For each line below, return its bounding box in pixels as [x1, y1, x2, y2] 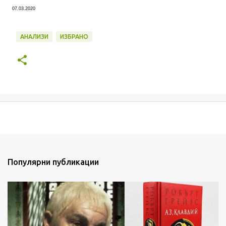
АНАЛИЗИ [20, 33, 48, 40]
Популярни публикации [8, 157, 99, 167]
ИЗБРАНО [60, 33, 88, 40]
